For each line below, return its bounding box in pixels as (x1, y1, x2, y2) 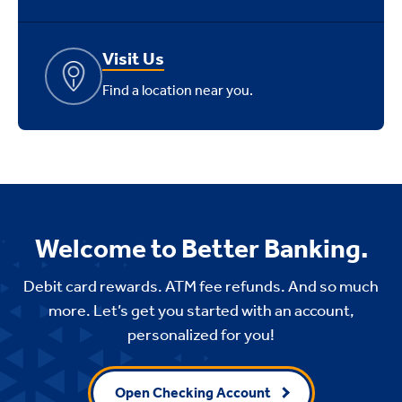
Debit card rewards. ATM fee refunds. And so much (23, 276, 379, 296)
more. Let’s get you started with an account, (48, 301, 354, 320)
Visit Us (102, 48, 164, 69)
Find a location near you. (102, 82, 253, 99)
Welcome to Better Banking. (34, 232, 368, 265)
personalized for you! (127, 325, 275, 345)
